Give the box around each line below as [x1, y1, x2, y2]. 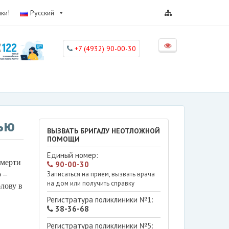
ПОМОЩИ [47, 134, 80, 144]
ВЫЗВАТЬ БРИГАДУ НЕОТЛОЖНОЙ [47, 126, 160, 135]
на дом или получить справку [47, 179, 134, 188]
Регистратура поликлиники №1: [47, 195, 153, 204]
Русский [30, 8, 55, 17]
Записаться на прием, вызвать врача [47, 170, 155, 178]
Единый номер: [47, 150, 98, 160]
